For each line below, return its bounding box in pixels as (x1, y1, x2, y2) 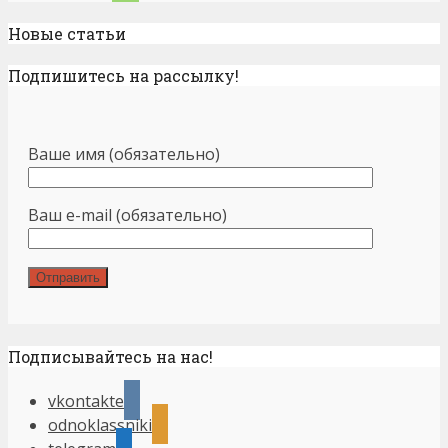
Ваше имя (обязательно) (28, 143, 220, 166)
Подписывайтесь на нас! (8, 345, 213, 367)
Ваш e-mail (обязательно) (28, 204, 227, 227)
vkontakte (48, 389, 124, 412)
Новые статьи (8, 22, 126, 44)
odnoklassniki (48, 413, 152, 436)
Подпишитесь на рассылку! (8, 65, 239, 87)
